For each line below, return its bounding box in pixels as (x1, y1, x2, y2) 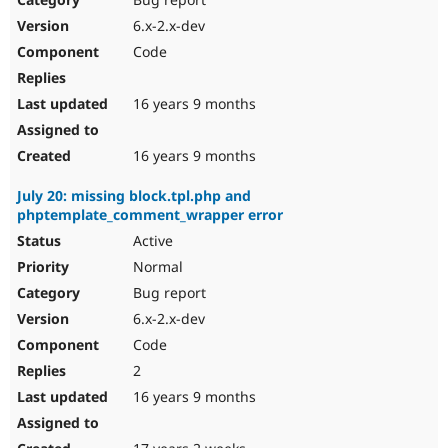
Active (129, 231, 173, 251)
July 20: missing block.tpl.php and (17, 186, 251, 206)
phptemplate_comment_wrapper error (17, 205, 283, 225)
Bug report (129, 283, 206, 303)
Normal (129, 257, 183, 277)
